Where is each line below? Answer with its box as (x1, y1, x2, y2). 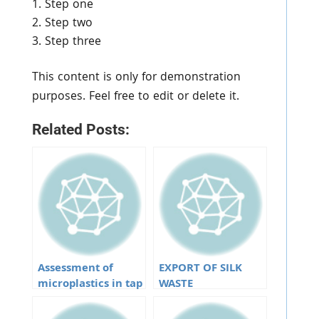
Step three (44, 33, 101, 52)
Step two (44, 14, 93, 33)
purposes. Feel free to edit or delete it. (31, 88, 239, 107)
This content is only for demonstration (31, 68, 241, 88)
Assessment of (37, 260, 113, 278)
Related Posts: (31, 120, 130, 138)
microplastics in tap (37, 276, 142, 294)
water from (37, 291, 98, 310)
